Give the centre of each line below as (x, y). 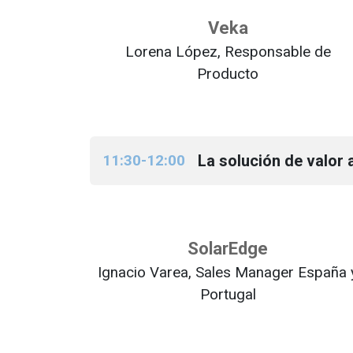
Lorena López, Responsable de (228, 52)
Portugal (228, 294)
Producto (228, 74)
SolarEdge (228, 249)
